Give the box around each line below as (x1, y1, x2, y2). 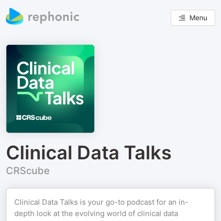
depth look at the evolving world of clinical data (14, 209, 178, 218)
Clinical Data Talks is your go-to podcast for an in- (14, 197, 188, 207)
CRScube (6, 165, 50, 177)
